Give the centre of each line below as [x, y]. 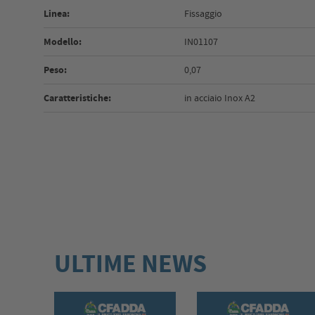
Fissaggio [204, 14]
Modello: [63, 42]
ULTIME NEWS [131, 264]
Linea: [57, 14]
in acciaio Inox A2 [220, 98]
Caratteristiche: [78, 98]
